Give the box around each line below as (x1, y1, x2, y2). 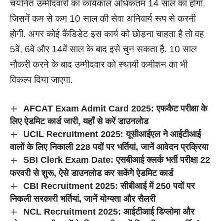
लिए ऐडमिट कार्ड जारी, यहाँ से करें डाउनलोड (10, 116, 148, 126)
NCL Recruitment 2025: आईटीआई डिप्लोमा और (23, 206, 194, 217)
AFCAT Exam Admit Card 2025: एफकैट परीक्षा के (23, 103, 207, 113)
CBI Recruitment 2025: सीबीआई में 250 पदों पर (23, 181, 195, 191)
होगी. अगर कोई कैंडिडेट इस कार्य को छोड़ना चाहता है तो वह (10, 28, 204, 39)
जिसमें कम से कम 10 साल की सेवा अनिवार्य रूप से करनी (10, 13, 196, 24)
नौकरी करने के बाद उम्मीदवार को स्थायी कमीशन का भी (10, 59, 187, 70)
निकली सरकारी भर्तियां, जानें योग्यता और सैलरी (10, 193, 155, 204)
